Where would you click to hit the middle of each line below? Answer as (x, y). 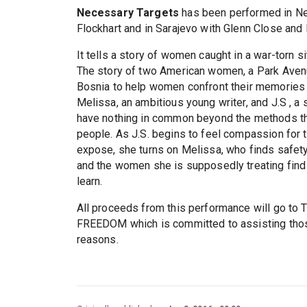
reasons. (97, 240)
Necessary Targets (128, 13)
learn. (89, 182)
